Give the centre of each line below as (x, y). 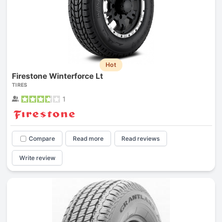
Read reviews (141, 139)
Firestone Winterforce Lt (57, 76)
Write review (37, 158)
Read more (88, 139)
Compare (42, 139)
